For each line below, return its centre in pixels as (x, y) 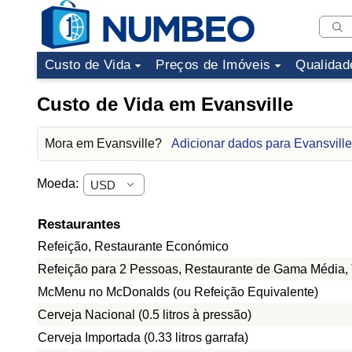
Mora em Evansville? (105, 143)
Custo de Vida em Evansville (165, 104)
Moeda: (59, 184)
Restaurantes (79, 224)
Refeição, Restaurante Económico (133, 246)
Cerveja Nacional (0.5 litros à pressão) (145, 315)
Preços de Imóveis (213, 65)
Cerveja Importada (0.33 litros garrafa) (143, 337)
